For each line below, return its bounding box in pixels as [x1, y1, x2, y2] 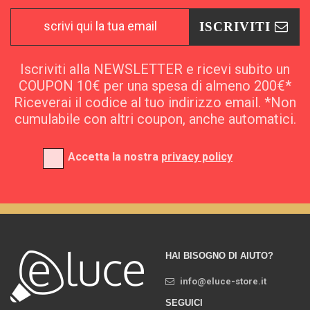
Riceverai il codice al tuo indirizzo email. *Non [14, 94, 296, 111]
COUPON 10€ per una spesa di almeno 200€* [19, 77, 291, 95]
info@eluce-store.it [180, 275, 266, 286]
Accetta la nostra [68, 149, 161, 163]
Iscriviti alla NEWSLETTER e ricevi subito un [20, 61, 290, 78]
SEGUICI [165, 297, 203, 308]
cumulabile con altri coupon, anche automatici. [14, 111, 296, 128]
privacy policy [161, 149, 232, 163]
